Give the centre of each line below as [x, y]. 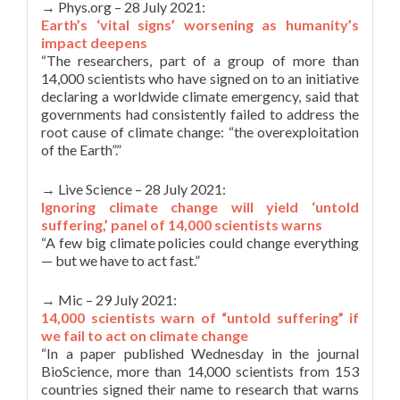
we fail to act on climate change [145, 335]
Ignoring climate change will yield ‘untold [200, 207]
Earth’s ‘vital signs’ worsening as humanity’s [200, 25]
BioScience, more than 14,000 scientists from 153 [200, 371]
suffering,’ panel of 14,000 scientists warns [182, 225]
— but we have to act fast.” [121, 260]
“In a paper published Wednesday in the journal [200, 353]
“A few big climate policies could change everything [200, 242]
